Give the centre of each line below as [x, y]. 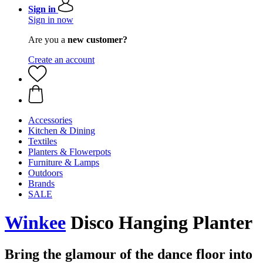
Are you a [48, 40]
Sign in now [51, 20]
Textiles [43, 141]
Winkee [35, 223]
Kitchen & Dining [62, 131]
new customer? [97, 40]
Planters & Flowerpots [70, 152]
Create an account [61, 60]
